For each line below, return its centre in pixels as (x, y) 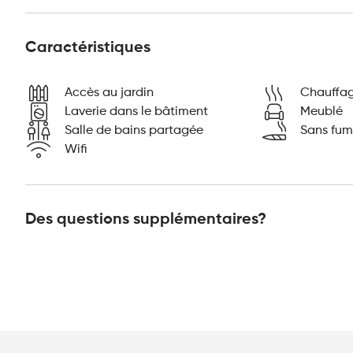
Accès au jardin (109, 93)
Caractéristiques (88, 48)
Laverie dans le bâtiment (136, 111)
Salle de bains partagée (134, 130)
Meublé (321, 111)
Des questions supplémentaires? (146, 220)
